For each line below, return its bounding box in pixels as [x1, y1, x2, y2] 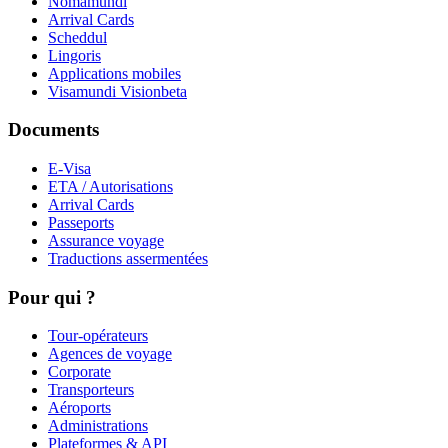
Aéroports [48, 399, 111, 417]
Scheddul [48, 28, 107, 46]
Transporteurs [48, 381, 134, 399]
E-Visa [48, 159, 91, 177]
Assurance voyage [48, 231, 164, 249]
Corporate [48, 363, 111, 381]
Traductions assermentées [48, 249, 208, 267]
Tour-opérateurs [48, 327, 148, 345]
